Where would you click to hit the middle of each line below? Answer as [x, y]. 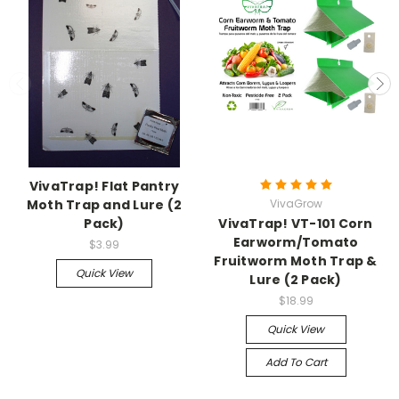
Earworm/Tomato [296, 242]
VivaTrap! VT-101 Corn [296, 223]
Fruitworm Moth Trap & [296, 261]
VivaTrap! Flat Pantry [104, 186]
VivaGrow [296, 203]
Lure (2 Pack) [296, 279]
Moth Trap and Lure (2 [104, 204]
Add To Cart [296, 362]
